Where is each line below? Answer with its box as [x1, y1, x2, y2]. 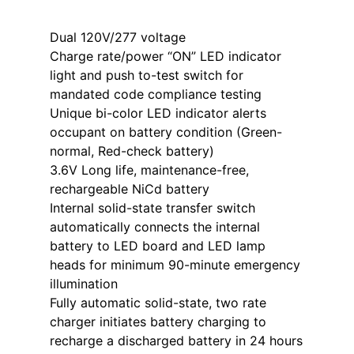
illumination [49, 275, 118, 292]
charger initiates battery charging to [49, 313, 266, 330]
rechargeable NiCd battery [49, 180, 209, 197]
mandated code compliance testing [49, 85, 262, 102]
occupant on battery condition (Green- [49, 123, 282, 140]
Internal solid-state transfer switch [49, 199, 255, 216]
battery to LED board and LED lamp [49, 237, 265, 254]
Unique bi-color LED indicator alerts [49, 104, 266, 121]
